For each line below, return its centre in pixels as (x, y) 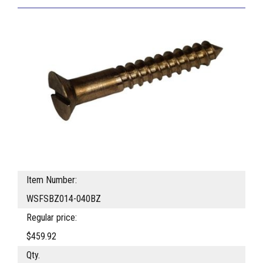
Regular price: (52, 218)
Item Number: (52, 180)
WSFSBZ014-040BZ (64, 199)
